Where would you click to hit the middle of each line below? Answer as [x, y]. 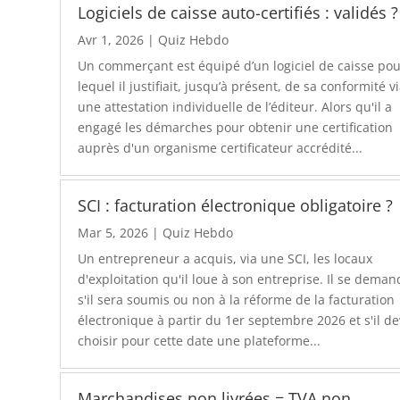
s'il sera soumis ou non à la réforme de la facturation [237, 300]
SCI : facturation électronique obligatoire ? [236, 206]
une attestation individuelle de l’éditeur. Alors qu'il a [235, 106]
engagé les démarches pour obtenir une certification [236, 127]
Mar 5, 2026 [113, 233]
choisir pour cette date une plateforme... [200, 341]
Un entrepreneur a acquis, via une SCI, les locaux [225, 259]
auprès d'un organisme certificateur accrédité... [221, 147]
